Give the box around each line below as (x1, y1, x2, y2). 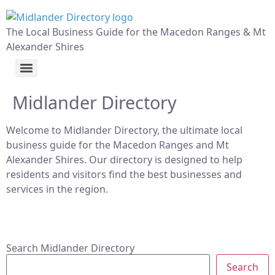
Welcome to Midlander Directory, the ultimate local (6, 123, 242, 137)
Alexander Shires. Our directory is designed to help (6, 153, 242, 166)
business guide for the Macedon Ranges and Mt (6, 138, 229, 152)
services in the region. (6, 182, 108, 196)
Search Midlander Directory (6, 241, 134, 255)
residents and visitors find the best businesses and (6, 168, 242, 181)
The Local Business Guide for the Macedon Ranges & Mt (6, 25, 266, 39)
